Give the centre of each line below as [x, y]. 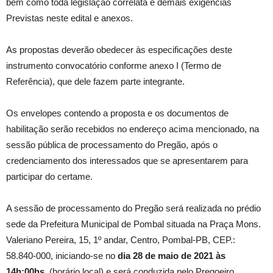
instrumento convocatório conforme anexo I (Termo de [114, 66]
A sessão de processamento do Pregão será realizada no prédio [133, 208]
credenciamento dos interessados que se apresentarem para [127, 161]
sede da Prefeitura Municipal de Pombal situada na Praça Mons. [133, 224]
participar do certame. [49, 177]
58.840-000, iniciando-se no [62, 256]
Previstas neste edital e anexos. [69, 18]
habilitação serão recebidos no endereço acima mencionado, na [133, 129]
